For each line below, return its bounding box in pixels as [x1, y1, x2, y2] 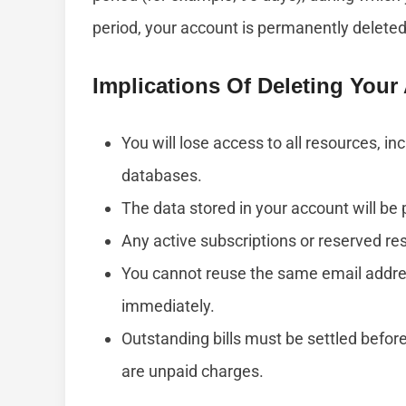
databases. [121, 166, 202, 186]
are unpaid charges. [121, 362, 264, 382]
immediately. [121, 296, 215, 316]
